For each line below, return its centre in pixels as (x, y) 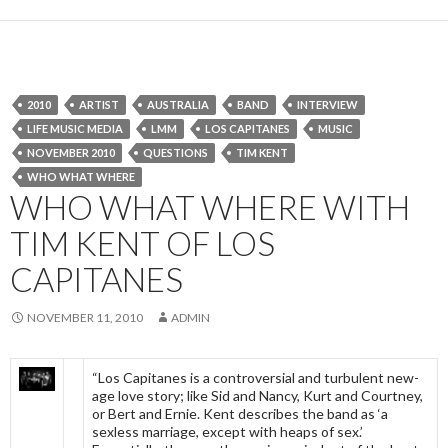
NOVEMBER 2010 (71, 152)
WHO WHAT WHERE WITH (210, 206)
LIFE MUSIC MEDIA (75, 128)
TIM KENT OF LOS (142, 242)
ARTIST (99, 104)
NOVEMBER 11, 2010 (85, 317)
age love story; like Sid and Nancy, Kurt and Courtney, (257, 395)
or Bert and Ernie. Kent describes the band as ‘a (240, 413)
